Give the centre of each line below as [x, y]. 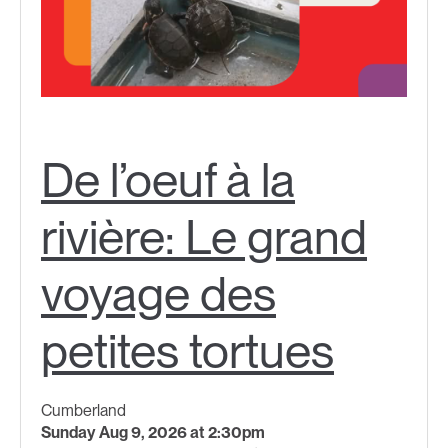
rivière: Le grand [204, 237]
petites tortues [187, 351]
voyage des [158, 294]
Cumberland [83, 411]
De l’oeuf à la [168, 180]
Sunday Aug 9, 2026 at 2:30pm [153, 433]
